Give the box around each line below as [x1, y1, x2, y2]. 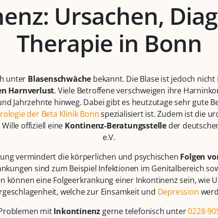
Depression [157, 186, 199, 198]
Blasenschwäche [28, 73, 91, 85]
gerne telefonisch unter [100, 206, 188, 217]
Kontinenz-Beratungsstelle [65, 120, 167, 131]
